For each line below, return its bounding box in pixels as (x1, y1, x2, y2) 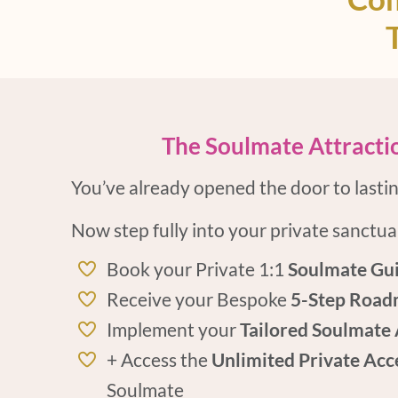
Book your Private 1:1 (107, 258, 288, 280)
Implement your (107, 318, 236, 340)
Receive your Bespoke (107, 288, 291, 310)
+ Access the (107, 348, 211, 370)
